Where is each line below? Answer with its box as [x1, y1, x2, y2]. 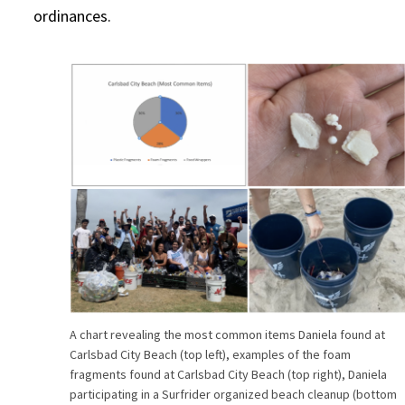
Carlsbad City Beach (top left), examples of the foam [70, 345, 352, 363]
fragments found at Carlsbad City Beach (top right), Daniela [70, 365, 388, 382]
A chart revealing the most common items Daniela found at [70, 325, 386, 343]
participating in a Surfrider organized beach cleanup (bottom [70, 385, 398, 402]
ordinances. [33, 5, 112, 27]
